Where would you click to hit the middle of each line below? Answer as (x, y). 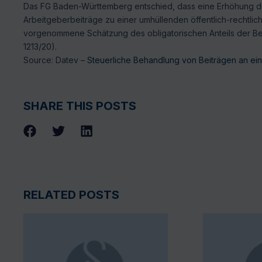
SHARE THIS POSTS (80, 106)
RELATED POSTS (71, 195)
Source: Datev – (55, 60)
